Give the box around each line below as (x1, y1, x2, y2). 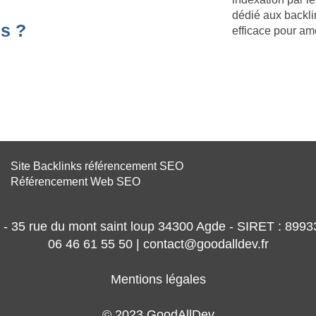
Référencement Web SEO (11, 175, 140, 188)
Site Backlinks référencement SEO (11, 159, 183, 172)
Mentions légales (110, 272, 206, 286)
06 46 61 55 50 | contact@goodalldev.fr (47, 236, 269, 251)
